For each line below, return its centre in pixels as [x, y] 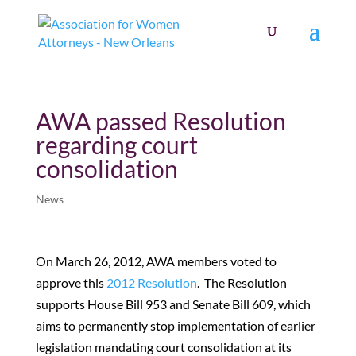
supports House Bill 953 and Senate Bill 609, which [173, 304]
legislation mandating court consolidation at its [163, 347]
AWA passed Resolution [161, 121]
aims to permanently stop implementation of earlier [175, 325]
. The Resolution [242, 282]
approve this [71, 282]
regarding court [116, 145]
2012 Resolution [151, 282]
